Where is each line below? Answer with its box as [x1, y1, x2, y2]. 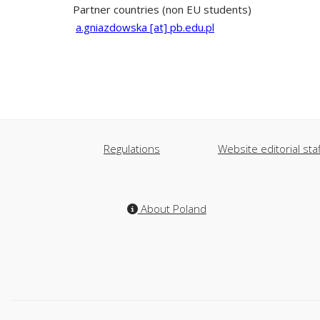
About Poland [137, 201, 206, 216]
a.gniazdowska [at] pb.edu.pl [76, 19, 214, 34]
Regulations [104, 141, 160, 156]
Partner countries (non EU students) [73, 1, 251, 16]
